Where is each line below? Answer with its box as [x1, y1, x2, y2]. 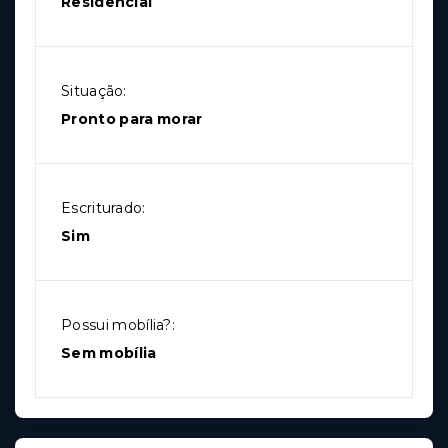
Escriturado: [61, 198, 146, 217]
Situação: [61, 81, 127, 100]
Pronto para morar [61, 109, 203, 128]
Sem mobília [61, 343, 157, 362]
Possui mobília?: [61, 315, 176, 334]
